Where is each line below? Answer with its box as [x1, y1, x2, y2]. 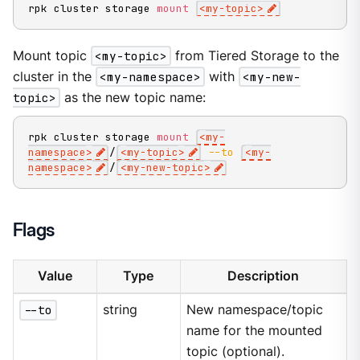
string [103, 302, 138, 318]
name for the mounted [186, 323, 323, 339]
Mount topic [12, 47, 91, 63]
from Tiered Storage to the [170, 47, 339, 63]
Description [227, 268, 300, 284]
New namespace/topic [186, 302, 324, 318]
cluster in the [12, 68, 96, 84]
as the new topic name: [59, 89, 206, 105]
